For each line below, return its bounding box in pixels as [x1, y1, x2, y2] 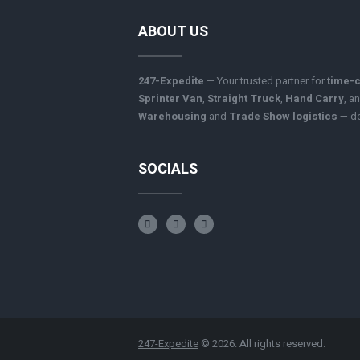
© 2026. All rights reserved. [198, 336, 325, 352]
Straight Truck [207, 91, 280, 107]
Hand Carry [285, 91, 344, 107]
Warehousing [138, 108, 207, 125]
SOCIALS [138, 158, 198, 181]
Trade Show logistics [229, 108, 337, 125]
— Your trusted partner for [204, 73, 327, 89]
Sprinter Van [138, 91, 202, 107]
